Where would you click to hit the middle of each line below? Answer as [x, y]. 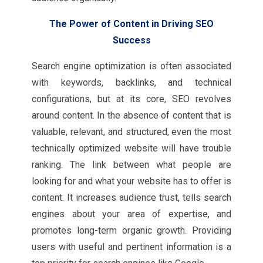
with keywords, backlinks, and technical [131, 82]
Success [131, 40]
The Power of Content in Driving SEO [131, 24]
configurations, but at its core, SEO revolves [131, 99]
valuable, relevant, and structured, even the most [131, 132]
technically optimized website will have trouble [131, 148]
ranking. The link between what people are [131, 165]
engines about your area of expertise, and [131, 214]
